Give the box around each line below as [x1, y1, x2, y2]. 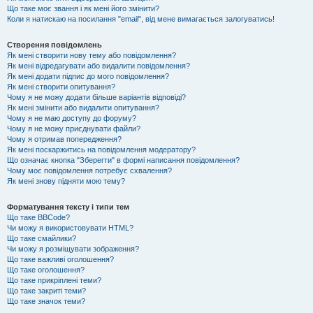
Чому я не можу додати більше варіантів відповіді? [7, 93, 186, 101]
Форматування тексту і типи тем [7, 203, 129, 211]
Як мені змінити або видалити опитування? [7, 103, 159, 112]
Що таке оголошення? [7, 265, 85, 274]
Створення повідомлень [7, 41, 102, 49]
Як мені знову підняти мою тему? [7, 177, 125, 185]
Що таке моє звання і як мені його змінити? [7, 4, 159, 13]
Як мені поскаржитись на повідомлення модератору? [7, 145, 196, 154]
